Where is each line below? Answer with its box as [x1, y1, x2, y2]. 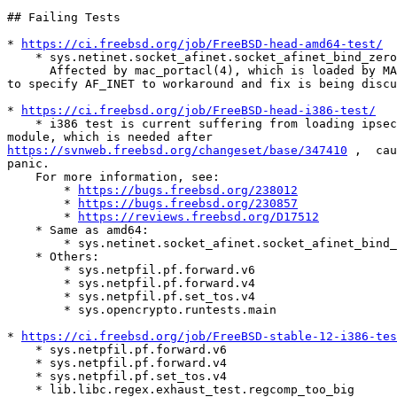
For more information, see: [7, 170, 35, 184]
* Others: [7, 250, 35, 264]
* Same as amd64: [7, 223, 35, 237]
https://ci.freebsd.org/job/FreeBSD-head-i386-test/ [21, 104, 376, 118]
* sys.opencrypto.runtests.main [7, 303, 64, 317]
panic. [7, 157, 50, 171]
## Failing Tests [7, 11, 121, 25]
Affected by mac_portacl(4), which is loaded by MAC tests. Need [7, 64, 50, 78]
